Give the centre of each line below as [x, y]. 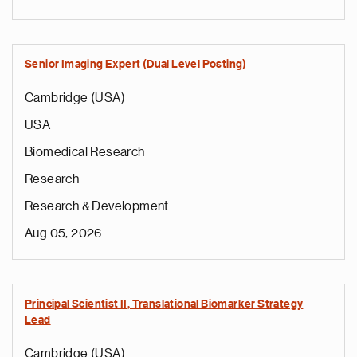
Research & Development [97, 206]
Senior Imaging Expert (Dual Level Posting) [136, 65]
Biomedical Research [85, 152]
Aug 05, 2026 [63, 233]
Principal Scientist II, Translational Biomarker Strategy [164, 304]
